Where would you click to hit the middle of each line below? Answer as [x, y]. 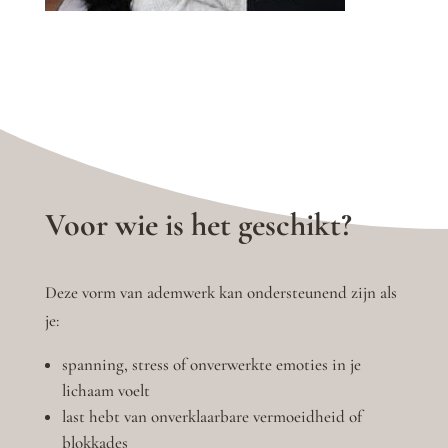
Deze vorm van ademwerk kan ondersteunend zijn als [220, 293]
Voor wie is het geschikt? [198, 225]
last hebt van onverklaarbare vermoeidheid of [211, 417]
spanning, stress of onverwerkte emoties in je [211, 365]
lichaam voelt [105, 391]
